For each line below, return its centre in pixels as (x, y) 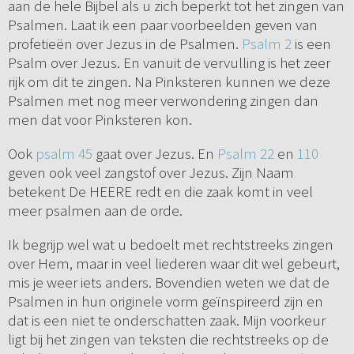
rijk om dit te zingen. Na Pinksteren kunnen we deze (169, 82)
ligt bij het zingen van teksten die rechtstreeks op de (168, 339)
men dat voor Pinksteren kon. (101, 120)
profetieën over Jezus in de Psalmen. (124, 44)
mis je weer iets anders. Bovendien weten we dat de (168, 282)
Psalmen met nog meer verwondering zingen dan (163, 101)
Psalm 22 (245, 154)
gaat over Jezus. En (154, 154)
